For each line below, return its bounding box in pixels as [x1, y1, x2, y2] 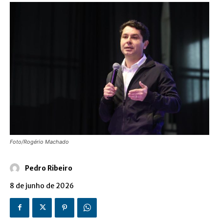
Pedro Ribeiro [25, 163, 72, 173]
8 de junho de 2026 [10, 181, 74, 190]
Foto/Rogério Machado [10, 138, 69, 145]
